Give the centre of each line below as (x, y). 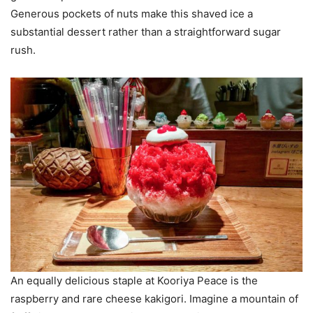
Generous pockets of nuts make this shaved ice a (132, 14)
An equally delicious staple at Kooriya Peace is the (134, 281)
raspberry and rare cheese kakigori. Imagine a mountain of (154, 299)
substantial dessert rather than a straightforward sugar (146, 32)
